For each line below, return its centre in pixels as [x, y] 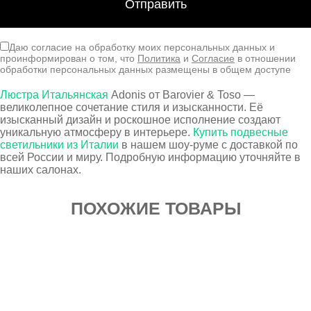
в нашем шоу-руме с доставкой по [208, 145]
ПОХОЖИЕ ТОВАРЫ [155, 208]
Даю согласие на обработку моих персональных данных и [142, 47]
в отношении [265, 58]
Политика [159, 58]
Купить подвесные [241, 132]
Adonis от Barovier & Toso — [182, 95]
